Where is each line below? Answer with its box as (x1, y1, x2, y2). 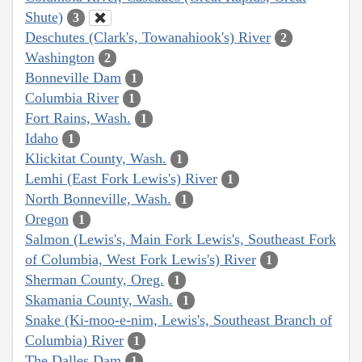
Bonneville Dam (25, 69, 121, 86)
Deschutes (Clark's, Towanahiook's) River (25, 28, 271, 45)
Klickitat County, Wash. (25, 149, 166, 166)
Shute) (25, 8, 63, 25)
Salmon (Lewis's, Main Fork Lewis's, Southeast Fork (25, 230, 336, 247)
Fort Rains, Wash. (25, 109, 131, 126)
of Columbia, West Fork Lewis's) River (25, 250, 256, 267)
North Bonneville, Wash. (25, 190, 171, 207)
